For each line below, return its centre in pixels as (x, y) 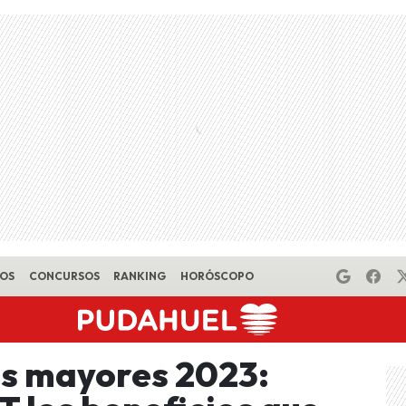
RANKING (140, 276)
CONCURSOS (64, 276)
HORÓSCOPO (217, 276)
